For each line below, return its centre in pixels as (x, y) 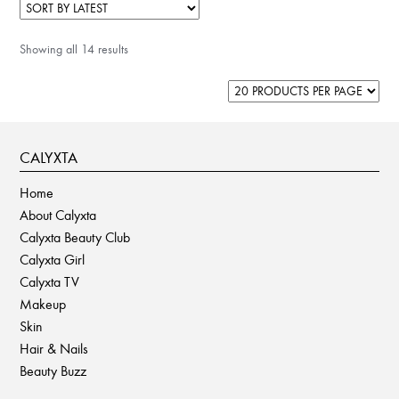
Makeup (43, 305)
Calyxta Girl (53, 260)
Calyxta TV (50, 282)
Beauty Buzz (53, 371)
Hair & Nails (54, 349)
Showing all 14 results (74, 49)
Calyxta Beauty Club (75, 238)
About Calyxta (58, 216)
